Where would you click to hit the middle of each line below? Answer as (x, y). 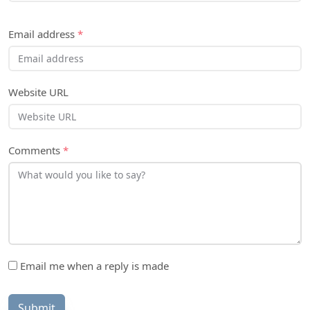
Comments (36, 151)
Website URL (38, 92)
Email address (43, 34)
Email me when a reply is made (93, 266)
